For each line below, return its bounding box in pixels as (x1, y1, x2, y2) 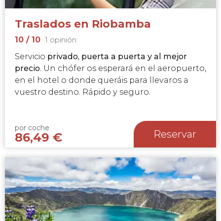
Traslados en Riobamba (15, 17, 151, 31)
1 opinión (45, 36, 76, 45)
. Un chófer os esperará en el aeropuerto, (40, 64, 206, 74)
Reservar (153, 128, 196, 141)
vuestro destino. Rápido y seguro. (15, 87, 150, 97)
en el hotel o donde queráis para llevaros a (15, 75, 188, 85)
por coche (15, 123, 49, 133)
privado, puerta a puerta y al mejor (47, 52, 187, 62)
